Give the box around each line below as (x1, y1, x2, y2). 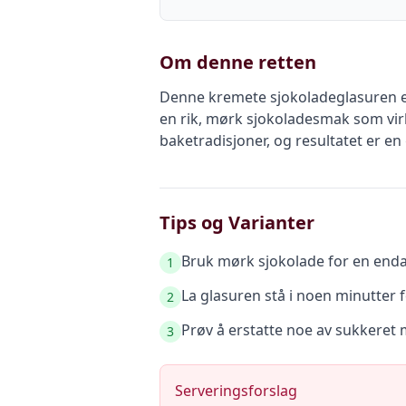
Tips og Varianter (159, 210, 314, 235)
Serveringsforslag (175, 381, 297, 401)
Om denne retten (159, 50, 316, 74)
